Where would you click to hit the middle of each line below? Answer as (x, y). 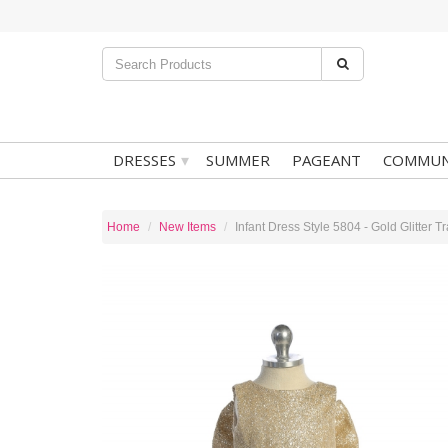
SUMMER (238, 160)
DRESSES (144, 160)
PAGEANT (326, 160)
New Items (187, 227)
